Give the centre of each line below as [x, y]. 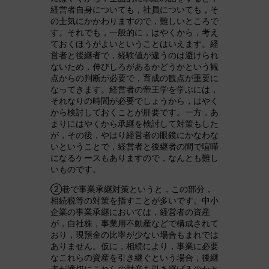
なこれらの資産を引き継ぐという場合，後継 [134, 258]
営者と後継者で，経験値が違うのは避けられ [134, 55]
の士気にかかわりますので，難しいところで [134, 21]
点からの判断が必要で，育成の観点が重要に [134, 78]
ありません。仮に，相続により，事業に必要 [134, 246]
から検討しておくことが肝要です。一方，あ [134, 112]
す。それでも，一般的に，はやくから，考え [134, 32]
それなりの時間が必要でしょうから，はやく [134, 101]
